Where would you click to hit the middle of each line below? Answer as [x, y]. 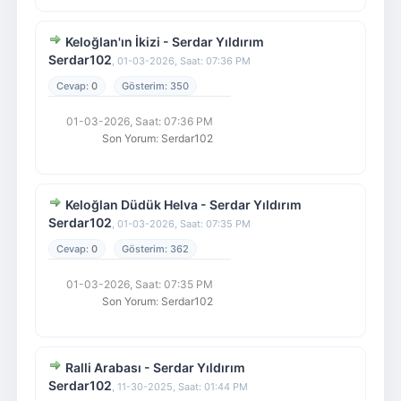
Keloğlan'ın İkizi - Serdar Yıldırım [164, 42]
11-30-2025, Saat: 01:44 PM [182, 387]
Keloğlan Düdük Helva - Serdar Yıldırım [183, 205]
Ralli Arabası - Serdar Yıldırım [155, 367]
